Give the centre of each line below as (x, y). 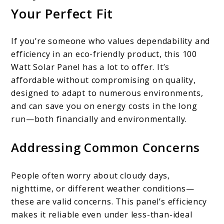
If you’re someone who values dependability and (111, 41)
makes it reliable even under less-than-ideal (102, 215)
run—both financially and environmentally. (99, 119)
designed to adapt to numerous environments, (107, 93)
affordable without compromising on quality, (103, 80)
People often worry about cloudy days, (91, 176)
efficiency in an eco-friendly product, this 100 (104, 54)
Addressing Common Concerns (106, 147)
